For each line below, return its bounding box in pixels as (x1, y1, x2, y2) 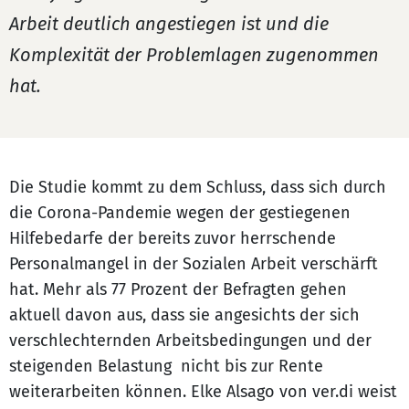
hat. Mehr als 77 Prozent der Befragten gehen (9, 279, 347, 299)
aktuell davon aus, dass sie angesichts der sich (9, 305, 360, 325)
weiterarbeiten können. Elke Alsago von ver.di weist (9, 382, 397, 402)
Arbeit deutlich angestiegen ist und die (9, 13, 329, 35)
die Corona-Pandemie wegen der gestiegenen (9, 203, 351, 223)
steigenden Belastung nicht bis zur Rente (9, 356, 323, 376)
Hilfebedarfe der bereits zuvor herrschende (9, 228, 336, 248)
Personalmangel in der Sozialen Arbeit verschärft (9, 254, 378, 274)
